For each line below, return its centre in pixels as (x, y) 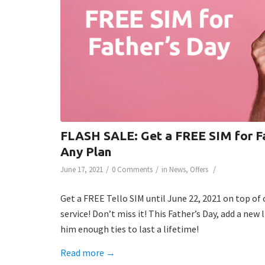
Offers (199, 170)
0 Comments (132, 170)
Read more (82, 252)
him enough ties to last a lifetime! (130, 229)
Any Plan (86, 152)
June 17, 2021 (82, 170)
